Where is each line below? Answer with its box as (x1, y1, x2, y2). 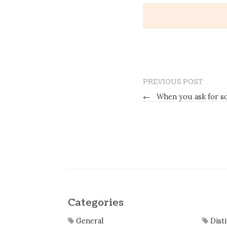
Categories (68, 195, 124, 209)
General (74, 216, 104, 226)
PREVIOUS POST (143, 78, 203, 87)
